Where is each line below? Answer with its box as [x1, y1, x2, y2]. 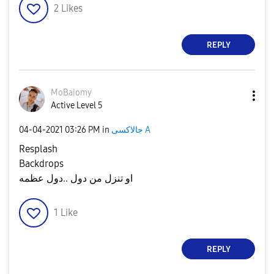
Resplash [19, 143, 57, 155]
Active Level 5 [51, 100, 103, 111]
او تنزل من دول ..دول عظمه [19, 172, 133, 184]
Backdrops [19, 158, 64, 169]
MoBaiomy [51, 87, 92, 98]
